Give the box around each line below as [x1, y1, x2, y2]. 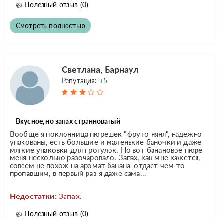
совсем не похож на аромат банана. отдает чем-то [10, 160, 185, 170]
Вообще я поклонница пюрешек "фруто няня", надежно [10, 129, 202, 138]
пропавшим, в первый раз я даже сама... [10, 168, 147, 177]
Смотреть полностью [16, 21, 85, 30]
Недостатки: [10, 191, 57, 200]
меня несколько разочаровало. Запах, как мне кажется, [10, 153, 200, 162]
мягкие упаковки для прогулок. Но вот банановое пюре [10, 145, 203, 154]
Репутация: [62, 76, 99, 85]
